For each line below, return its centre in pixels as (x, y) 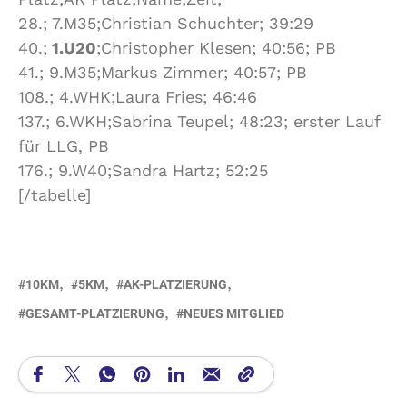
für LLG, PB (64, 145)
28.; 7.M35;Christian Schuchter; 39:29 (166, 23)
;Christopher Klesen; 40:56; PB (216, 47)
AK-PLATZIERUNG (175, 284)
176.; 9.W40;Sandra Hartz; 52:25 (143, 170)
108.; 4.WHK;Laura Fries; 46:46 (138, 96)
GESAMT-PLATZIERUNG (95, 313)
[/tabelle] (55, 194)
